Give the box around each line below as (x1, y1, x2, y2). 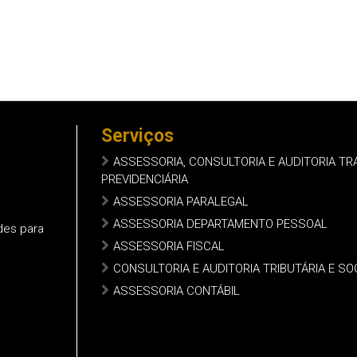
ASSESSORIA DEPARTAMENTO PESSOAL (113, 217, 328, 231)
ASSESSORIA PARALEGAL (113, 194, 249, 209)
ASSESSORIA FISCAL (113, 239, 225, 253)
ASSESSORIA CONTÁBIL (113, 284, 240, 298)
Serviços (101, 125, 174, 147)
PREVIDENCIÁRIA (101, 172, 188, 186)
